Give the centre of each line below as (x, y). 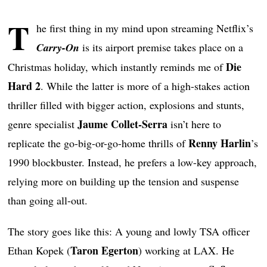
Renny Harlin (220, 143)
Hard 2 (24, 86)
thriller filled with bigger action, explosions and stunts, (126, 105)
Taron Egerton (105, 251)
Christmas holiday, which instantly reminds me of (117, 67)
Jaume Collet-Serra (123, 124)
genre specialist (43, 124)
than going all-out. (48, 201)
